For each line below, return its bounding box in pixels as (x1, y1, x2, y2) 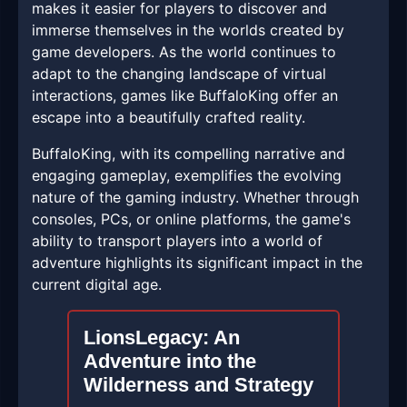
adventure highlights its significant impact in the (32, 253, 362, 273)
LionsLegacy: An (84, 326, 240, 350)
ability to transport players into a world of (32, 232, 323, 251)
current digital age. (32, 275, 162, 294)
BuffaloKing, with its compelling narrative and (32, 144, 345, 164)
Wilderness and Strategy (84, 373, 313, 397)
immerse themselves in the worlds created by (32, 21, 344, 40)
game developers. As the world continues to (32, 43, 336, 62)
